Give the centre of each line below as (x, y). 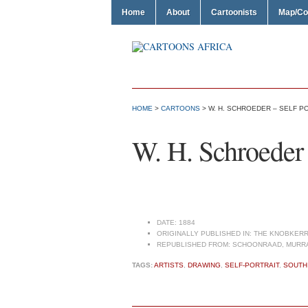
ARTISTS (169, 265)
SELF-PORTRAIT (252, 265)
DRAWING (204, 265)
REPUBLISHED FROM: (194, 244)
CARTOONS (180, 108)
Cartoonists (234, 12)
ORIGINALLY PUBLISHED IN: (204, 233)
